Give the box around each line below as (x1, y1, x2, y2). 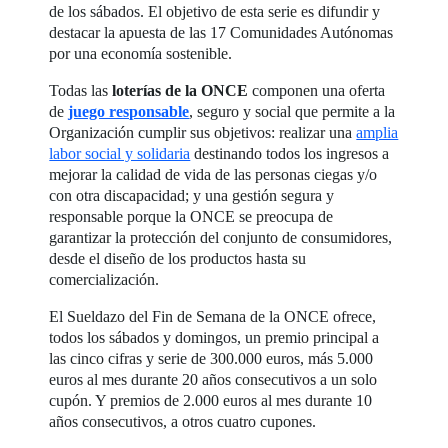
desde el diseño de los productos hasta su (49, 249, 307, 267)
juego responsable (68, 102, 190, 120)
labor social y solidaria (49, 144, 191, 162)
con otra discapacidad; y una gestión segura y (49, 186, 335, 204)
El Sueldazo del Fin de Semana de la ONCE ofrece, (49, 307, 377, 325)
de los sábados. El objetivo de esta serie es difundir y (49, 2, 381, 20)
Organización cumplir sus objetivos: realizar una (49, 123, 357, 141)
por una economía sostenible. (49, 44, 233, 62)
